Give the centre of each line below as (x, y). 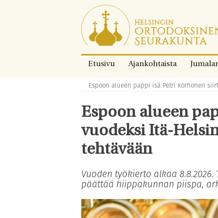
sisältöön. (97, 33)
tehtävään (117, 150)
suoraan (95, 22)
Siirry (90, 10)
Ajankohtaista (153, 64)
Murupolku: (96, 85)
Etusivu (101, 64)
